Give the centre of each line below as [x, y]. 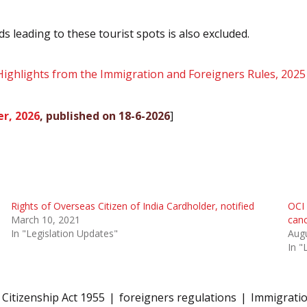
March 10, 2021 [45, 219]
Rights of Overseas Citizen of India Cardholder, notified [132, 206]
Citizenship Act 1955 [53, 297]
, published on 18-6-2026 [105, 116]
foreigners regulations [178, 297]
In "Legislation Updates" [64, 233]
